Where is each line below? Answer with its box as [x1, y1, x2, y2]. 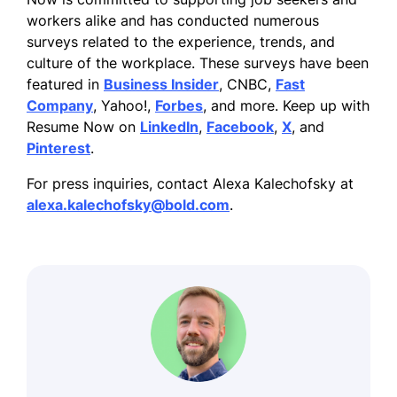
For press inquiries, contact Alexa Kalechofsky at [27, 174, 354, 192]
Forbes [155, 96, 203, 114]
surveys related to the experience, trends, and [27, 32, 335, 51]
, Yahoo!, [93, 96, 155, 114]
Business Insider [104, 74, 219, 93]
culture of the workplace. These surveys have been [27, 53, 369, 72]
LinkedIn [140, 117, 198, 136]
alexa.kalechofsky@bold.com [27, 195, 230, 214]
